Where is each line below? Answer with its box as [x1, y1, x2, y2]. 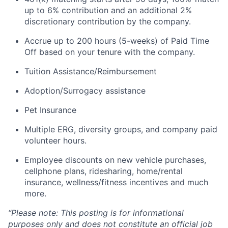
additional [139, 5, 178, 15]
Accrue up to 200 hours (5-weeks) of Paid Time [24, 36, 209, 46]
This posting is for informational [61, 208, 184, 218]
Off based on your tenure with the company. [24, 47, 195, 57]
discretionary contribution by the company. [24, 16, 191, 26]
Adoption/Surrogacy [24, 85, 103, 96]
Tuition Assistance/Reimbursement [24, 66, 157, 76]
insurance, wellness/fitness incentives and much [24, 177, 208, 187]
